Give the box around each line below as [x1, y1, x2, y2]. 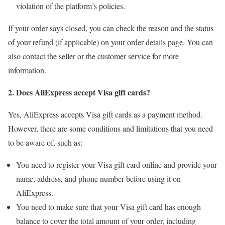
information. [8, 65, 46, 76]
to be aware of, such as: [8, 137, 82, 148]
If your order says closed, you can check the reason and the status [8, 23, 213, 34]
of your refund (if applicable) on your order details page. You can [8, 37, 213, 48]
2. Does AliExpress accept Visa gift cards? [8, 86, 150, 98]
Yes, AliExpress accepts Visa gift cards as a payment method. [8, 109, 202, 120]
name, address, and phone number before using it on [16, 173, 181, 184]
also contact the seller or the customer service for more [8, 51, 179, 62]
